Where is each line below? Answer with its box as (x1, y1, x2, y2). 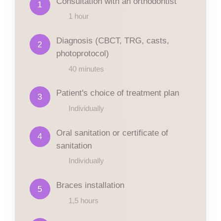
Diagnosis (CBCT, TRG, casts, (56, 36, 170, 46)
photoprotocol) (56, 48, 110, 59)
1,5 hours (69, 196, 99, 205)
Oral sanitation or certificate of (56, 127, 169, 138)
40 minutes (69, 64, 105, 73)
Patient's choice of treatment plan (56, 88, 180, 98)
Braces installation (56, 180, 125, 190)
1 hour (69, 12, 89, 21)
